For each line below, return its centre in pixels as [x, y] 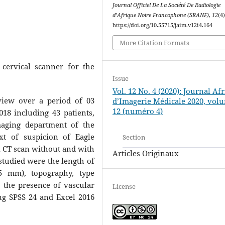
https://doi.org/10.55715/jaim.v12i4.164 [163, 25]
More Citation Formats [155, 43]
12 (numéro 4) [138, 111]
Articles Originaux [146, 153]
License [124, 187]
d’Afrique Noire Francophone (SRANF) [161, 15]
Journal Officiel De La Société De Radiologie [167, 5]
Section [134, 137]
